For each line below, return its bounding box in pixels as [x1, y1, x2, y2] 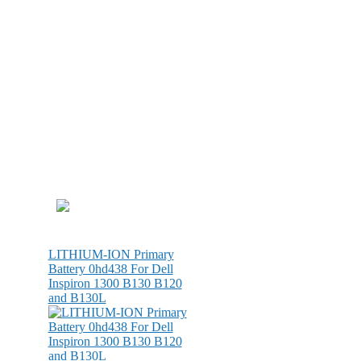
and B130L [48, 291, 106, 305]
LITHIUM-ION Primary [48, 247, 174, 261]
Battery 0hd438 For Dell [48, 262, 173, 276]
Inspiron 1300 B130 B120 [48, 276, 182, 290]
